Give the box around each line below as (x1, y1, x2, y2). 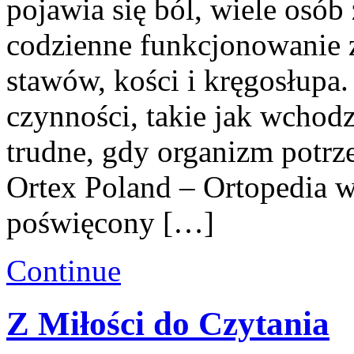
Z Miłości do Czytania (6, 304, 330, 342)
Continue (6, 253, 121, 288)
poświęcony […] (6, 205, 214, 239)
